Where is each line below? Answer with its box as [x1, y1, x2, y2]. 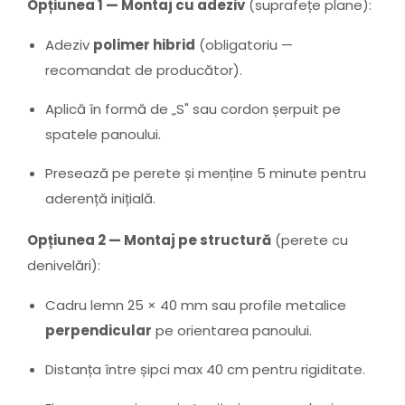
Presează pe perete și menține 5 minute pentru [45, 164, 366, 184]
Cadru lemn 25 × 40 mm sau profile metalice [45, 295, 346, 315]
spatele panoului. [45, 125, 161, 145]
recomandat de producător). [45, 61, 242, 80]
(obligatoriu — [195, 35, 293, 55]
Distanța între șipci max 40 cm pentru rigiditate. [45, 359, 365, 379]
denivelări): [27, 256, 100, 276]
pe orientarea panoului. [152, 320, 312, 340]
